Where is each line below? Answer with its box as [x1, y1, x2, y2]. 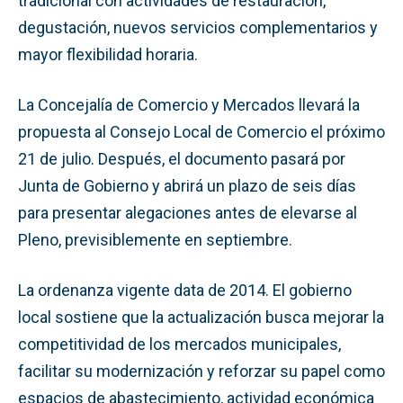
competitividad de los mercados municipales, [18, 334, 341, 354]
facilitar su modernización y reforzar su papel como [18, 361, 385, 381]
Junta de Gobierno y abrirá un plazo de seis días [18, 175, 356, 195]
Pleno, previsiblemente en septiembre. [18, 229, 292, 249]
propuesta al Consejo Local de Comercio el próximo [18, 121, 385, 141]
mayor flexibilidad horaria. [18, 44, 198, 64]
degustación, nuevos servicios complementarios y [18, 17, 378, 37]
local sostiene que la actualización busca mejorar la [18, 307, 384, 327]
